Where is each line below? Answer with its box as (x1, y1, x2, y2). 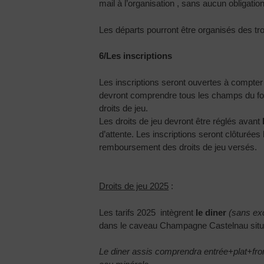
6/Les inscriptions (99, 51, 173, 61)
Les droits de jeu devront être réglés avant (99, 115, 263, 126)
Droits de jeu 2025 (99, 181, 169, 192)
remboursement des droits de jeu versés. (99, 141, 258, 152)
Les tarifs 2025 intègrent (99, 207, 196, 217)
